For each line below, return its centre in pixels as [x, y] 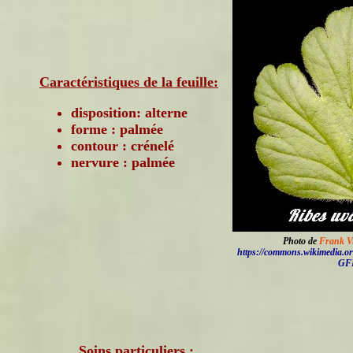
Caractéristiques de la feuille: [129, 82]
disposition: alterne [129, 113]
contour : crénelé [123, 146]
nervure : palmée [123, 162]
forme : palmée [117, 129]
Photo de [301, 241]
